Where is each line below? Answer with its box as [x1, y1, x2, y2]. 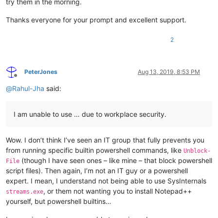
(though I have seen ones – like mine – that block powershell [19, 156, 212, 165]
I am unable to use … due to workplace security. [14, 110, 166, 119]
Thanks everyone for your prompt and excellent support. [6, 16, 186, 24]
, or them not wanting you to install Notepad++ [43, 187, 192, 196]
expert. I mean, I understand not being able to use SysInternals [6, 177, 206, 185]
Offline [15, 75, 33, 83]
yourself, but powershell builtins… [6, 197, 111, 206]
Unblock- [183, 147, 211, 155]
